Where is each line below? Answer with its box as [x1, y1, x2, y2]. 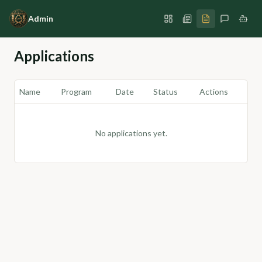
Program [61, 87, 92, 96]
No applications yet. [95, 128, 167, 138]
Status [153, 87, 178, 96]
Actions [199, 87, 228, 96]
